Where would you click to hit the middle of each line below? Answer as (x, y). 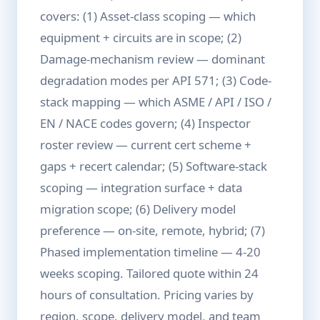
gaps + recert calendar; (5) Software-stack (154, 166)
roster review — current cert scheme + (146, 145)
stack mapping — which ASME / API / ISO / (156, 102)
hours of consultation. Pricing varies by (147, 295)
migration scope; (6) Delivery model (138, 209)
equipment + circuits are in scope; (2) (141, 37)
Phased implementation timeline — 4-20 (150, 252)
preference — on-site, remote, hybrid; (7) (152, 230)
